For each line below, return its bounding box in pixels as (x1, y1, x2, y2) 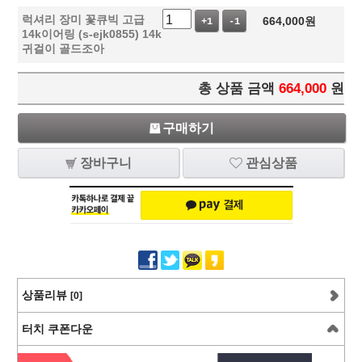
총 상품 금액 (198, 81, 276, 96)
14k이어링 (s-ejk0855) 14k (21, 27, 162, 40)
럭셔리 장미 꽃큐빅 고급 (21, 13, 145, 26)
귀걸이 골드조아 (21, 42, 104, 55)
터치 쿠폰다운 (21, 322, 93, 335)
